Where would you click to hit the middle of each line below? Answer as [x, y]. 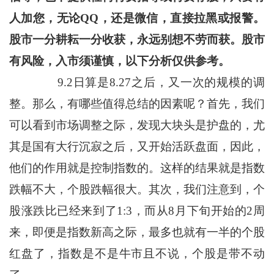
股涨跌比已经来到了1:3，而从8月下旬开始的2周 [137, 211]
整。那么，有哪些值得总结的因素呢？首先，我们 [137, 104]
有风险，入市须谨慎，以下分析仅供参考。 [119, 61]
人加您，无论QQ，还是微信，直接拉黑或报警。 [137, 18]
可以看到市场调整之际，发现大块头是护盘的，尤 [137, 125]
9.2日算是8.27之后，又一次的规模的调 [137, 83]
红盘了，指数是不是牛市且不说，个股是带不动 [137, 254]
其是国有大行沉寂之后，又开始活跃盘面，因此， [137, 147]
